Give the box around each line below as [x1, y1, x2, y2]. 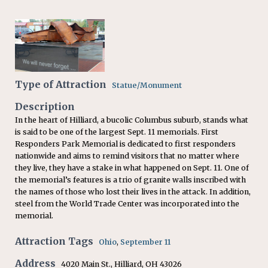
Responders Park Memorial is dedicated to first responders [15, 139, 236, 148]
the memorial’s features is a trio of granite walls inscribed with [15, 175, 246, 184]
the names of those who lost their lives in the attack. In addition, [15, 187, 251, 196]
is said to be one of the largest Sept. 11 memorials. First [15, 127, 218, 136]
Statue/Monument [112, 80, 182, 90]
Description [15, 100, 75, 112]
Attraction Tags [15, 234, 93, 247]
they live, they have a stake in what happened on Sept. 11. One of [15, 163, 249, 172]
